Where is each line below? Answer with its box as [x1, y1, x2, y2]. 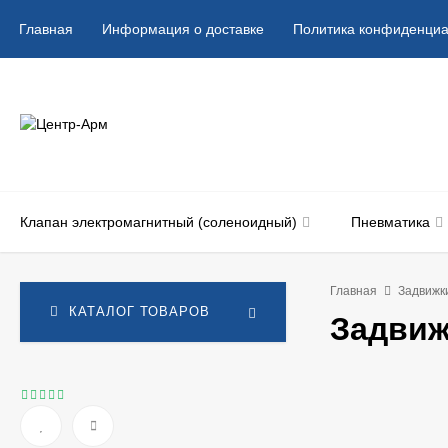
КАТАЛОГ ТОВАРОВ [69, 304, 210, 319]
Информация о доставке [102, 21, 264, 37]
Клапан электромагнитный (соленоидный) [20, 214, 297, 230]
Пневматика [351, 214, 430, 230]
